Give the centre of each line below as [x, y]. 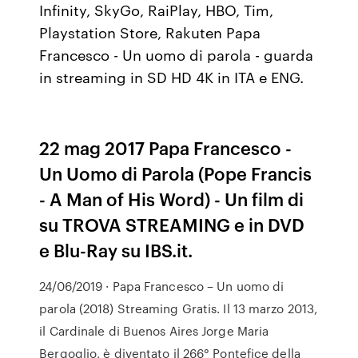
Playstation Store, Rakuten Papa [150, 32]
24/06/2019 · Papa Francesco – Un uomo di [162, 286]
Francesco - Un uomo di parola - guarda [177, 54]
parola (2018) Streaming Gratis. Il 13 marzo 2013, [179, 308]
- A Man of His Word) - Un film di [172, 199]
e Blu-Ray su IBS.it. [116, 250]
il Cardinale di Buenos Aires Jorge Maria [154, 331]
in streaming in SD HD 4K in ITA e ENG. [172, 77]
